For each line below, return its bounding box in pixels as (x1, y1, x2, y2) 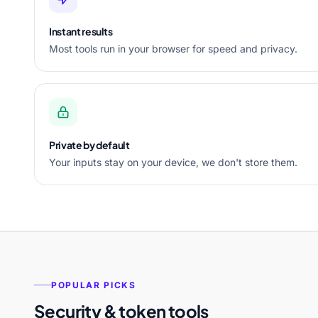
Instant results (49, 25, 113, 38)
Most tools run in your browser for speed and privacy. (49, 43, 297, 55)
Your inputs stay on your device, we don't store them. (49, 156, 297, 168)
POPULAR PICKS (51, 279, 136, 290)
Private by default (49, 138, 130, 151)
